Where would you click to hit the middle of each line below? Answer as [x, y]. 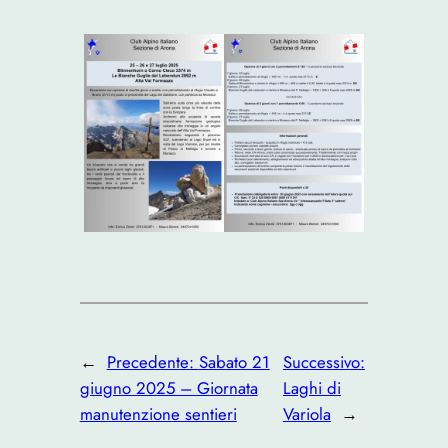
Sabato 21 [234, 361]
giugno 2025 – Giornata [168, 387]
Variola [306, 413]
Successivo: [323, 361]
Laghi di [311, 387]
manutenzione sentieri [158, 413]
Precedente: [152, 361]
